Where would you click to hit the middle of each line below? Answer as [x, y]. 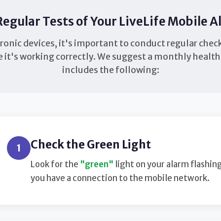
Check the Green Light [91, 144]
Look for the [55, 164]
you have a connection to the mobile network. [120, 178]
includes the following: [110, 70]
